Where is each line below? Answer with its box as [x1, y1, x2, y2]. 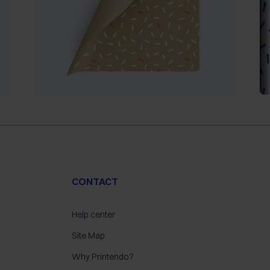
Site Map [71, 230, 105, 241]
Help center [71, 209, 115, 220]
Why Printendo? [71, 251, 134, 262]
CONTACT [71, 175, 118, 187]
